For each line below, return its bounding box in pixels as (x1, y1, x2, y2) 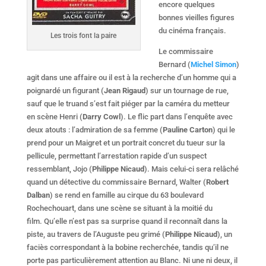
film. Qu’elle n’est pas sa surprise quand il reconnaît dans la (26, 216, 227, 226)
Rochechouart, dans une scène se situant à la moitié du (26, 203, 213, 213)
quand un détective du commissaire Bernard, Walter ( (26, 177, 206, 186)
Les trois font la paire (50, 31, 117, 40)
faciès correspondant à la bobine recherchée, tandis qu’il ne (26, 242, 229, 252)
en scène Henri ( (26, 112, 83, 121)
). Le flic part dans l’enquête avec (120, 112, 233, 121)
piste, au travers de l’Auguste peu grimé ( (26, 229, 165, 239)
